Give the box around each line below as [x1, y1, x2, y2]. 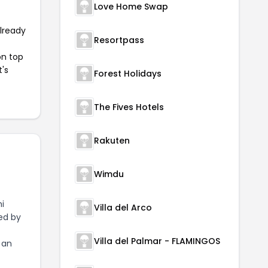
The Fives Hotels [94, 101, 164, 113]
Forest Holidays [94, 68, 162, 80]
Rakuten [94, 135, 130, 147]
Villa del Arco [94, 202, 152, 214]
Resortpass [94, 34, 144, 46]
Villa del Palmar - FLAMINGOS [94, 235, 220, 247]
